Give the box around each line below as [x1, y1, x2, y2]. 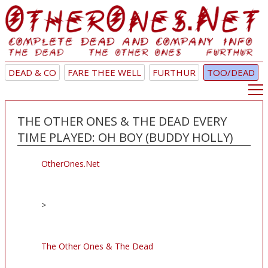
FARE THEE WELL [68, 66, 141, 79]
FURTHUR [153, 66, 196, 79]
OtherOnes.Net [41, 158, 100, 170]
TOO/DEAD [207, 66, 255, 79]
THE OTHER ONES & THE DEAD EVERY [17, 113, 227, 130]
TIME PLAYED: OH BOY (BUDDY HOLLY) [17, 129, 233, 146]
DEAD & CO [8, 66, 56, 79]
